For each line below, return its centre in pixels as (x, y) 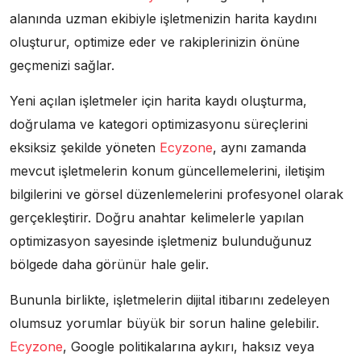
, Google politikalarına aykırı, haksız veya (189, 346)
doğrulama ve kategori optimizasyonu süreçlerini (159, 124)
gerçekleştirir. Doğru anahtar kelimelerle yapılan (157, 217)
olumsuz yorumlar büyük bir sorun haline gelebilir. (164, 323)
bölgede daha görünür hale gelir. (109, 264)
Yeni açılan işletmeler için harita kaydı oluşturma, (158, 100)
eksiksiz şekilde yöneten (85, 147)
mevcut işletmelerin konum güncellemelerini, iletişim (167, 170)
